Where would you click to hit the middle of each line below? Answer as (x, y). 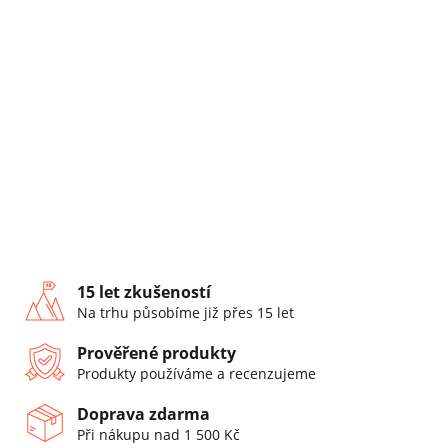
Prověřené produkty (156, 352)
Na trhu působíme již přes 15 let (185, 312)
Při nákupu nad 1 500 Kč (158, 434)
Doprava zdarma (143, 413)
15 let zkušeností (144, 291)
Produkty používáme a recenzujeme (196, 373)
